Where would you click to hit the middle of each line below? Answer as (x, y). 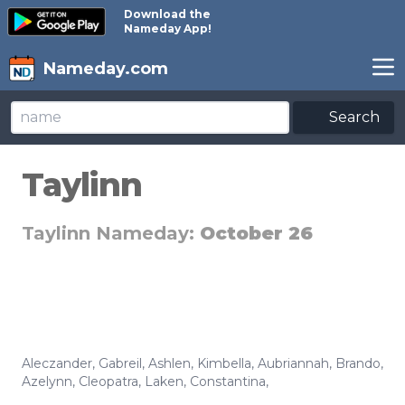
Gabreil (120, 363)
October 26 (256, 233)
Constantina (228, 381)
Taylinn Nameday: (111, 233)
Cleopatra (108, 381)
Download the (168, 14)
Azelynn (47, 381)
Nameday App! (168, 28)
